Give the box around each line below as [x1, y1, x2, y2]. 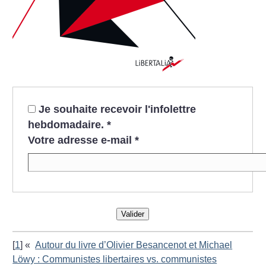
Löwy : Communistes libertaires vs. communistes [12, 254, 217, 264]
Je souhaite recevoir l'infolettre [38, 103, 196, 116]
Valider [121, 210, 144, 219]
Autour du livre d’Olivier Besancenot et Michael [35, 239, 233, 250]
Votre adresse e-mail [27, 134, 132, 147]
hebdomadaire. [27, 119, 107, 131]
